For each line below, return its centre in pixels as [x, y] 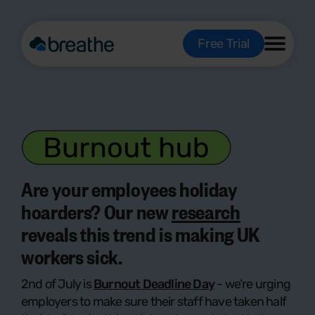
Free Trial [223, 44]
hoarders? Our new [97, 211]
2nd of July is [57, 284]
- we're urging [252, 284]
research [206, 211]
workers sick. [72, 256]
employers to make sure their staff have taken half [154, 302]
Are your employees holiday [129, 189]
